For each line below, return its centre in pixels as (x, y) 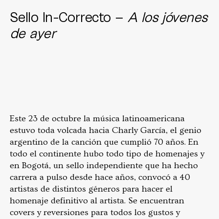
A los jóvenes (167, 17)
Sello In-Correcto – (69, 17)
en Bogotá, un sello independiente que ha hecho (104, 166)
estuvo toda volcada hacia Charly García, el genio (106, 131)
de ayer (35, 33)
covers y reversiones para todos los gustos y (95, 213)
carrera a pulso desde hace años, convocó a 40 (100, 177)
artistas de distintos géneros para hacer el (91, 189)
